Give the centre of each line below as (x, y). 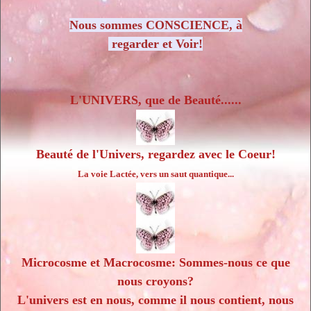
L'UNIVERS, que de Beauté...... (155, 100)
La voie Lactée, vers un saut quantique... (155, 174)
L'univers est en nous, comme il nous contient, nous (155, 300)
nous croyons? (155, 281)
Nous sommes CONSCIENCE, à (155, 25)
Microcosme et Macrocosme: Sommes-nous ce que (155, 263)
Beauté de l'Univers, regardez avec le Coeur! (155, 154)
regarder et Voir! (155, 43)
